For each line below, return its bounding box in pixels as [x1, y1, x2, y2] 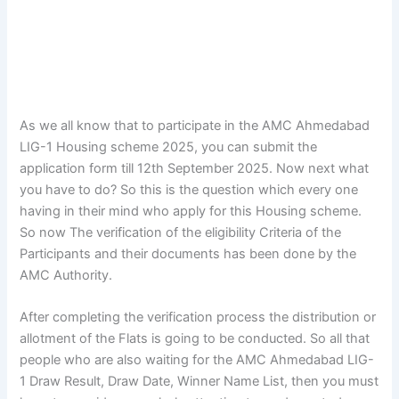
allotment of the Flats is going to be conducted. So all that [20, 330, 370, 347]
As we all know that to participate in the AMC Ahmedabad [20, 117, 370, 134]
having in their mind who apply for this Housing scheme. [20, 202, 362, 219]
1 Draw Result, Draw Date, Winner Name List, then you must [20, 373, 379, 390]
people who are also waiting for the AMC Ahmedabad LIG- [20, 352, 375, 369]
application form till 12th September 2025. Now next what [20, 159, 370, 176]
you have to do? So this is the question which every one [20, 181, 359, 198]
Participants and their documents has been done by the [20, 245, 357, 262]
